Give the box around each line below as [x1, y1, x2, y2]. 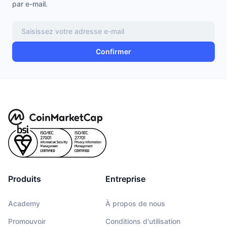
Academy [8, 199, 40, 208]
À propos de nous [105, 199, 165, 208]
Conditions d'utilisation [105, 216, 180, 225]
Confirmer [96, 47, 131, 56]
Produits [8, 173, 41, 184]
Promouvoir [8, 216, 46, 225]
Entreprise [105, 173, 145, 184]
